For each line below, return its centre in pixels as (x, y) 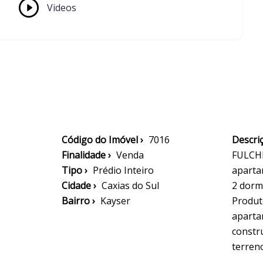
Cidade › (79, 186)
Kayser (115, 201)
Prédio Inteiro (123, 170)
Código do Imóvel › (102, 140)
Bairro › (78, 201)
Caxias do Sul (130, 186)
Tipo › (75, 170)
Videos (62, 8)
